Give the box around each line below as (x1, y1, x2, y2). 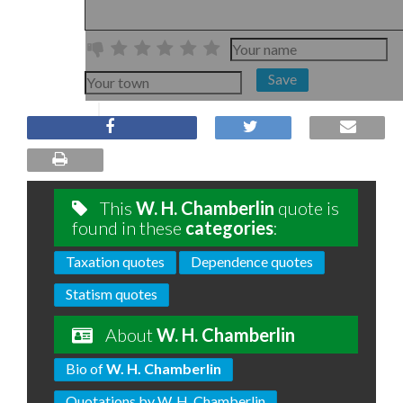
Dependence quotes (191, 252, 313, 270)
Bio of (66, 359, 106, 377)
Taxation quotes (66, 252, 165, 270)
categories (185, 216, 273, 238)
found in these (72, 216, 185, 238)
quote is (274, 196, 339, 219)
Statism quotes (66, 284, 157, 302)
